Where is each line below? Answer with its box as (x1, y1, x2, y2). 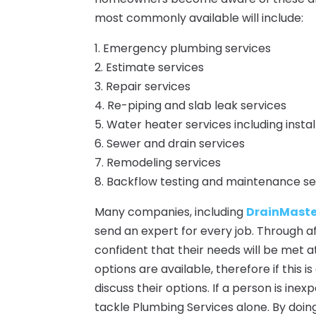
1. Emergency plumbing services (95, 40, 272, 57)
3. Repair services (95, 78, 191, 95)
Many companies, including (95, 204, 247, 221)
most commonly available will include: (95, 10, 304, 27)
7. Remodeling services (95, 154, 221, 171)
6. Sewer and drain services (95, 135, 245, 152)
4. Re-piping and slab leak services (95, 97, 287, 114)
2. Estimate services (95, 59, 205, 76)
